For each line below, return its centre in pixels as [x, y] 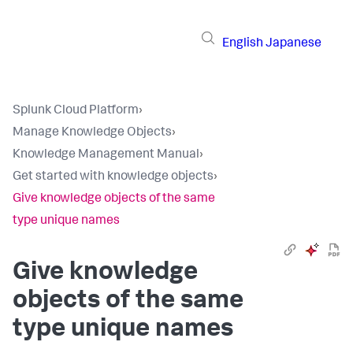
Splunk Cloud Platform [76, 111]
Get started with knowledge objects [113, 177]
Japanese [294, 44]
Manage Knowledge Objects [92, 133]
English [243, 44]
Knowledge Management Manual [106, 155]
